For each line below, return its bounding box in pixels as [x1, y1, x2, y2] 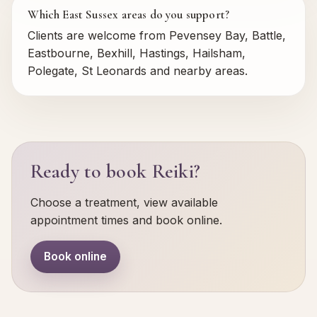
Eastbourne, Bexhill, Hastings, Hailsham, [28, 45, 246, 60]
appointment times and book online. [30, 212, 222, 227]
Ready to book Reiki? [30, 158, 201, 183]
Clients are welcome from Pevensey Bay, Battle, [28, 28, 287, 42]
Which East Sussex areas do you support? [28, 7, 230, 23]
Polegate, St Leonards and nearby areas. [28, 63, 248, 78]
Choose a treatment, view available [30, 195, 218, 209]
